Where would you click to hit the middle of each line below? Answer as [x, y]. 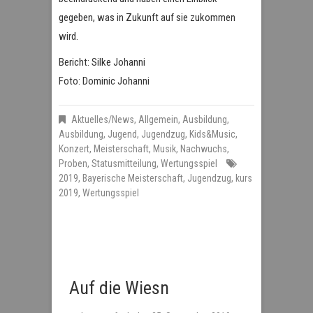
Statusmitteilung [124, 164]
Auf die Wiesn [119, 288]
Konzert [74, 149]
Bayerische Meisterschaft [133, 179]
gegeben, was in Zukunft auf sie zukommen [147, 18]
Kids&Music [212, 134]
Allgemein [158, 120]
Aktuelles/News [103, 120]
